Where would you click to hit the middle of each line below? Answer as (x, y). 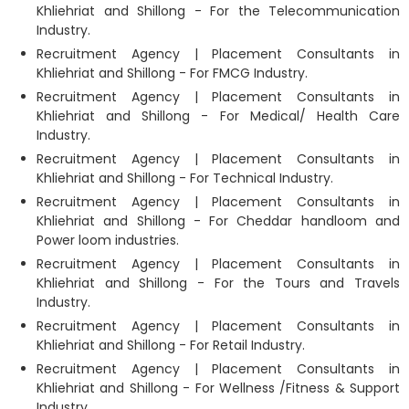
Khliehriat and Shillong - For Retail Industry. (171, 345)
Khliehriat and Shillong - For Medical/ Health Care (218, 115)
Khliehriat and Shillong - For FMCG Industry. (172, 73)
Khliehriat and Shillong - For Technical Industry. (185, 178)
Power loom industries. (108, 240)
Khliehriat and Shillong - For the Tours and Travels (218, 283)
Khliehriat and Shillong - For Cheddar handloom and (218, 220)
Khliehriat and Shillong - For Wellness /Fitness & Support (218, 388)
